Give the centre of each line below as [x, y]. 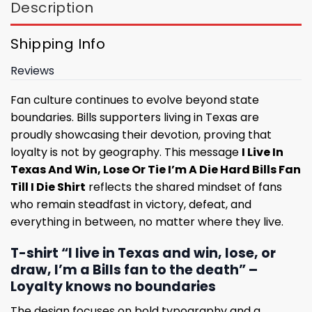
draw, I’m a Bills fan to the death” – [134, 270]
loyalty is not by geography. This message [126, 153]
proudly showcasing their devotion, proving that [141, 135]
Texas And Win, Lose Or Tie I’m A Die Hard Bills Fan [156, 170]
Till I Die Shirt [48, 187]
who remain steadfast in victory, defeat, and [131, 205]
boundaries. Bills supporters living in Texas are [135, 118]
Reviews [32, 71]
